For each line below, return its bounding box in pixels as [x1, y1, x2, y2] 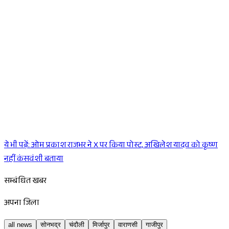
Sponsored [39, 140, 77, 154]
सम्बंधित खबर [4, 175, 47, 189]
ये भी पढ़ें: [4, 139, 30, 153]
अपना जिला [4, 197, 39, 211]
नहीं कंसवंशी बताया [4, 153, 63, 167]
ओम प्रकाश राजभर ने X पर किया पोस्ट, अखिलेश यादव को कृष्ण [31, 139, 218, 153]
